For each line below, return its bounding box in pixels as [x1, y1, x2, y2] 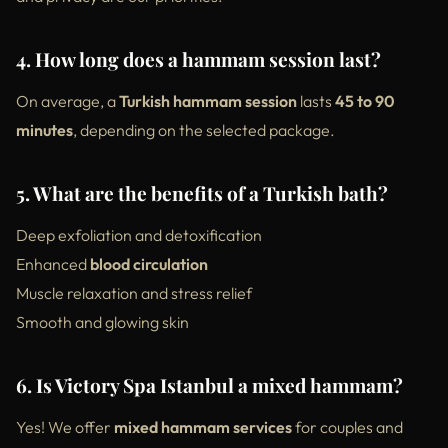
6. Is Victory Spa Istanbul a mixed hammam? [16, 371, 403, 398]
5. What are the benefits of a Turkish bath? [16, 179, 388, 206]
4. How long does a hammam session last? [16, 45, 381, 72]
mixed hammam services [114, 416, 292, 437]
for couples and [292, 416, 403, 437]
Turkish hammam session [119, 90, 297, 111]
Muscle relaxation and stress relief [16, 282, 252, 303]
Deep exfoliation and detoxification [16, 224, 262, 245]
